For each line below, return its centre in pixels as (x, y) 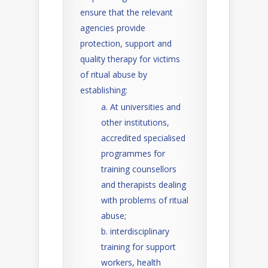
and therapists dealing (144, 185)
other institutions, (135, 122)
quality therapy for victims (130, 59)
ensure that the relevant (127, 12)
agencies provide (113, 28)
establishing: (104, 90)
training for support (138, 247)
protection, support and (126, 43)
